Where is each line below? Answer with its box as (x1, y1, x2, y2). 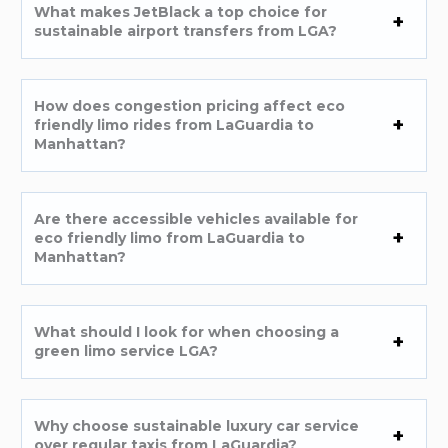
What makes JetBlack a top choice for (34, 2, 328, 21)
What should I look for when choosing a (34, 322, 340, 341)
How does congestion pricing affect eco (34, 96, 346, 115)
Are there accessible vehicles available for (34, 209, 359, 228)
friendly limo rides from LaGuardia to (34, 115, 315, 134)
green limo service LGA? (34, 341, 219, 360)
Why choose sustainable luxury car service (34, 416, 360, 435)
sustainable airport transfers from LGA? (34, 21, 338, 40)
